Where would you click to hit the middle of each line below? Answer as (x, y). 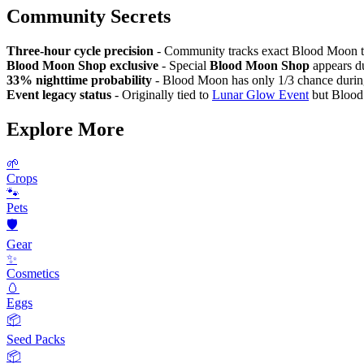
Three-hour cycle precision (80, 51)
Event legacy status (59, 95)
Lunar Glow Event (260, 95)
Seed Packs (36, 339)
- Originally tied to (162, 95)
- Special (184, 66)
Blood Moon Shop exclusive (82, 66)
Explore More (65, 129)
